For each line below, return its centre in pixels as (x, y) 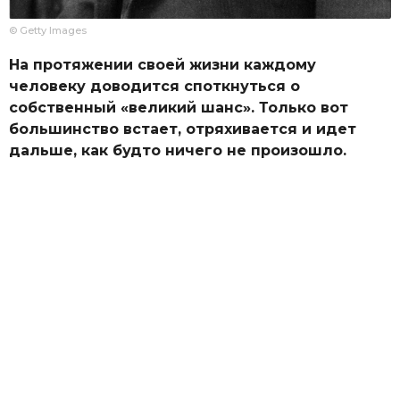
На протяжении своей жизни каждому (162, 64)
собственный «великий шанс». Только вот (179, 107)
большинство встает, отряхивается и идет (183, 129)
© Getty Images (48, 30)
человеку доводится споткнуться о (154, 86)
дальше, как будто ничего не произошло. (178, 150)
